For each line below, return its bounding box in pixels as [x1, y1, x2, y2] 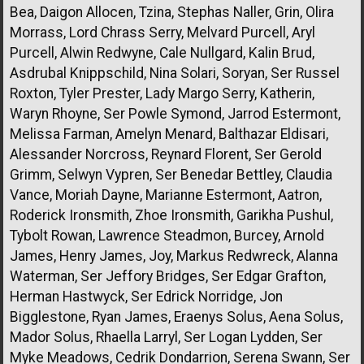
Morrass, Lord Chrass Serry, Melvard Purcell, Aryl [10, 24, 315, 41]
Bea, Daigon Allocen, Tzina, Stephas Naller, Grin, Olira [10, 3, 334, 20]
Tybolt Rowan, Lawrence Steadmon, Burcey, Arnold [10, 227, 324, 244]
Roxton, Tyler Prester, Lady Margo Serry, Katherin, [10, 84, 314, 102]
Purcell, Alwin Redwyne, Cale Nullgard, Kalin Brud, [10, 44, 314, 61]
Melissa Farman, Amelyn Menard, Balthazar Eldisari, [10, 125, 328, 142]
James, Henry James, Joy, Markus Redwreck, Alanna [10, 247, 338, 264]
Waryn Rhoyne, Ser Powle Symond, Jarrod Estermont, [10, 105, 340, 122]
